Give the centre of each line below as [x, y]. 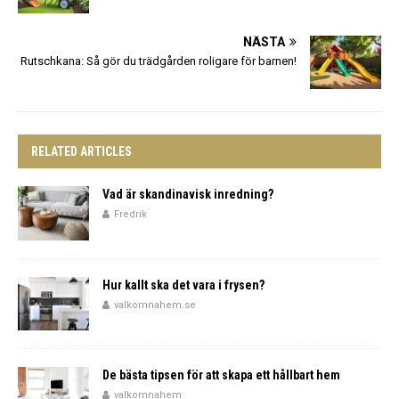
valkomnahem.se [155, 305]
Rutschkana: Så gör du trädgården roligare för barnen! [159, 61]
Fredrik [130, 215]
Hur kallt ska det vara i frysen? [183, 285]
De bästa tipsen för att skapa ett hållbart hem [221, 375]
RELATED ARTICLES [81, 152]
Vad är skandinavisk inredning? [188, 195]
